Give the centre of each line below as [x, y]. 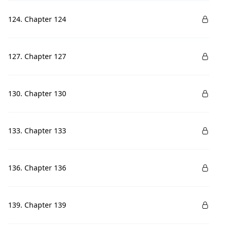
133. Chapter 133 [37, 131]
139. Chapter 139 [37, 205]
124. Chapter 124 [37, 19]
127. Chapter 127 [37, 56]
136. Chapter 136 [37, 168]
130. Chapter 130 [37, 93]
